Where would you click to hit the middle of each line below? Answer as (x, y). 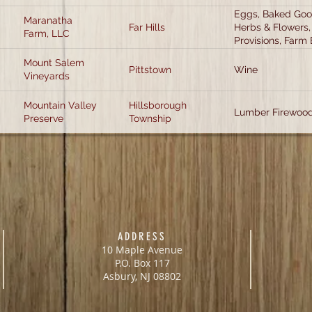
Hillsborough (158, 105)
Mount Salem (54, 63)
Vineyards (47, 76)
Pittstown (150, 69)
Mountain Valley (60, 105)
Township (150, 118)
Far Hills (147, 27)
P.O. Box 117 (142, 263)
